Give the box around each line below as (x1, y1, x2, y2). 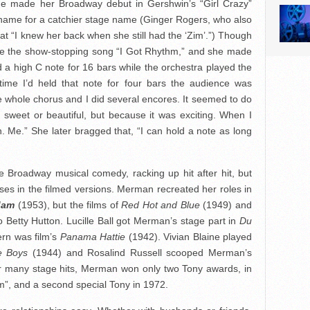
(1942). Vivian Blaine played (125, 231, 253, 242)
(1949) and (199, 199, 253, 210)
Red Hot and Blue (121, 199, 200, 210)
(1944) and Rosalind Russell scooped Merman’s (28, 247, 253, 258)
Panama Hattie (60, 231, 126, 242)
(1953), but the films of (15, 199, 122, 210)
